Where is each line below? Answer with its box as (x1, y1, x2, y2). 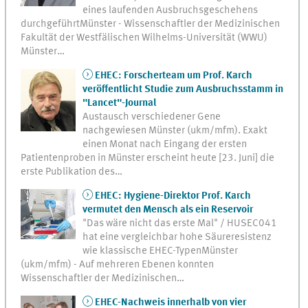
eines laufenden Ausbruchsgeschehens (82, 4, 258, 16)
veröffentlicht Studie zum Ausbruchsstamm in (82, 83, 284, 95)
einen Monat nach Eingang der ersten (82, 138, 247, 150)
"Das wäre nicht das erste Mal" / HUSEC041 (82, 217, 278, 229)
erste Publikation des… (21, 166, 123, 177)
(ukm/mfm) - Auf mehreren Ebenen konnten (21, 258, 214, 270)
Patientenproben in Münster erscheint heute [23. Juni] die (21, 152, 275, 164)
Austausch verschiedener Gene (82, 111, 221, 122)
